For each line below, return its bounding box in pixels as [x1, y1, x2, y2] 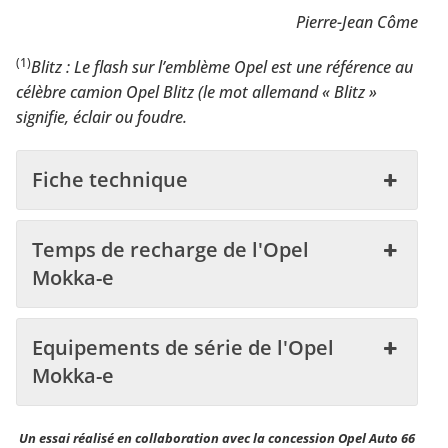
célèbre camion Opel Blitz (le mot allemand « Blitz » [16, 80, 377, 103]
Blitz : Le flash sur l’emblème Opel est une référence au [31, 55, 413, 78]
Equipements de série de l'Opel [32, 333, 334, 361]
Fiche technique [32, 165, 188, 193]
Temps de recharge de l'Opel [32, 235, 309, 263]
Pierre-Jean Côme [296, 10, 418, 33]
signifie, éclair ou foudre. [16, 105, 187, 128]
